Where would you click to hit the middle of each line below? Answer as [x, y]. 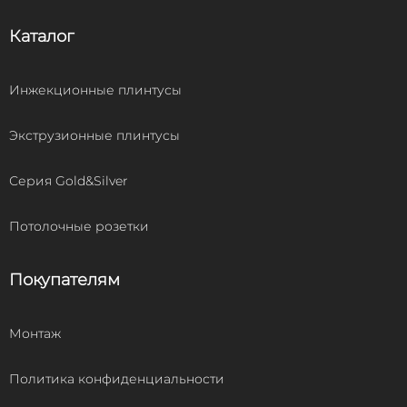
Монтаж [35, 333]
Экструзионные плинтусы [94, 135]
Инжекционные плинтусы [95, 89]
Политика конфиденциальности [117, 378]
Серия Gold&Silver [69, 180]
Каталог [41, 36]
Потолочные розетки [79, 226]
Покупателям [65, 279]
